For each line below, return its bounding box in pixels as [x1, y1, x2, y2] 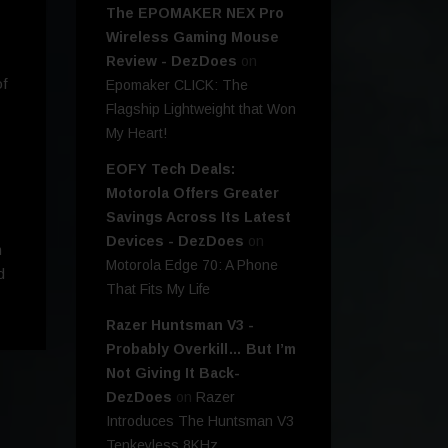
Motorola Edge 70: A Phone [106, 257, 278, 274]
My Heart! [106, 125, 167, 142]
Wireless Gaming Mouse [106, 29, 279, 46]
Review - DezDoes [106, 53, 237, 70]
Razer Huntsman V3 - [106, 317, 254, 334]
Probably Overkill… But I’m [106, 341, 296, 358]
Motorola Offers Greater [106, 185, 279, 202]
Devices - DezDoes [106, 233, 244, 250]
